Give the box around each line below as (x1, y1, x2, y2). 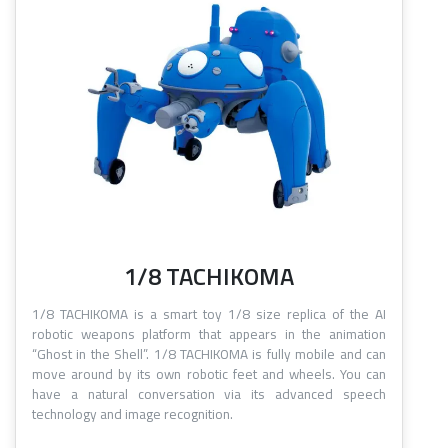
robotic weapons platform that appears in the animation (32, 324, 386, 345)
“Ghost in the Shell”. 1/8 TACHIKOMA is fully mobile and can (32, 344, 386, 365)
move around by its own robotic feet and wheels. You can (32, 364, 386, 385)
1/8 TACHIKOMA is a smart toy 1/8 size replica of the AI (32, 304, 386, 325)
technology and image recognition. (32, 404, 233, 425)
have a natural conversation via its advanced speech (32, 384, 386, 405)
